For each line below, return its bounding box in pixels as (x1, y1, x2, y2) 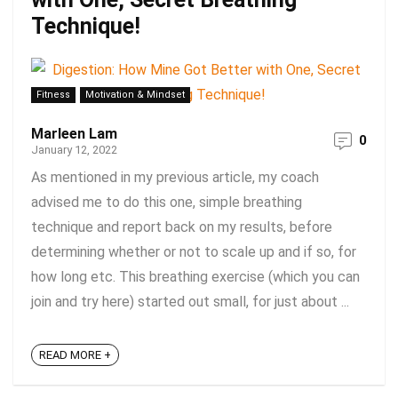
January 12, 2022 (31, 143, 117, 156)
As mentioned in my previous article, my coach (31, 169, 319, 186)
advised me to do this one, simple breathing (31, 194, 302, 211)
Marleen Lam (31, 125, 117, 142)
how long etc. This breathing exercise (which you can (31, 268, 360, 285)
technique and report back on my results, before (31, 219, 332, 235)
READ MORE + (39, 348, 111, 362)
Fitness (36, 89, 70, 100)
